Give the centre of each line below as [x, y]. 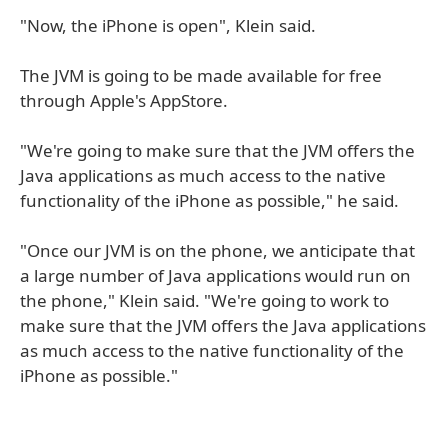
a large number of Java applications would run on [215, 275]
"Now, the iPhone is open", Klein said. [168, 25]
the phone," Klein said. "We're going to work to [204, 300]
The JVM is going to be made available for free [201, 75]
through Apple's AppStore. [124, 100]
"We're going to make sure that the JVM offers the [217, 150]
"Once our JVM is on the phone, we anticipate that [217, 250]
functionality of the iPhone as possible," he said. [209, 200]
